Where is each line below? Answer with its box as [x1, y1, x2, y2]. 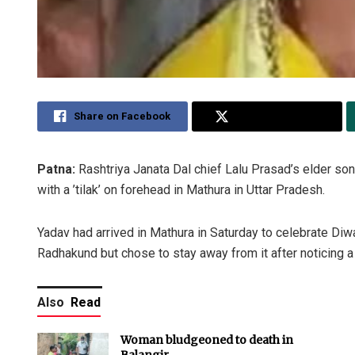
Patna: [37, 161, 78, 177]
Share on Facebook [74, 109, 171, 122]
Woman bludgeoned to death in [120, 332, 293, 347]
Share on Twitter [236, 109, 319, 122]
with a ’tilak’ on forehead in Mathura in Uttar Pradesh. [37, 181, 325, 197]
